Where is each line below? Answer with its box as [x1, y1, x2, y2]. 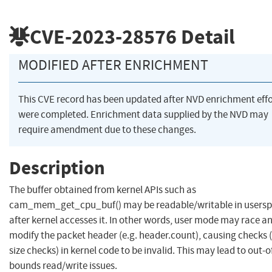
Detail [177, 22, 235, 50]
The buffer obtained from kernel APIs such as [9, 183, 196, 197]
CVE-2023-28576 [30, 22, 177, 50]
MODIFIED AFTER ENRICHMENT [18, 56, 208, 75]
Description [9, 155, 105, 180]
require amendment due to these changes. [18, 123, 196, 137]
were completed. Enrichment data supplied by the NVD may [18, 108, 268, 121]
